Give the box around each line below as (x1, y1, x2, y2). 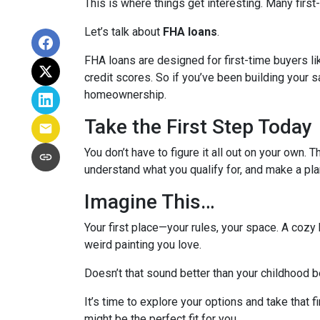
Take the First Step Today (84, 114, 312, 139)
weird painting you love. (84, 237, 201, 251)
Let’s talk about (84, 24, 163, 39)
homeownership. (84, 87, 166, 101)
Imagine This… (84, 189, 215, 214)
